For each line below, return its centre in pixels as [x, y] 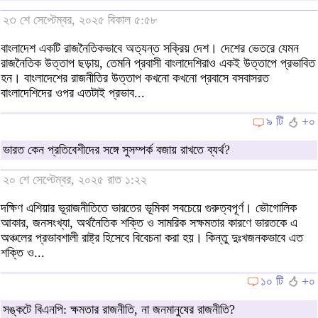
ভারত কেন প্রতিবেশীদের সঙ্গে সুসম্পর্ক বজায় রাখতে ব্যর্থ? [116, 150]
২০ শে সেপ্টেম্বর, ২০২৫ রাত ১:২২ [75, 179]
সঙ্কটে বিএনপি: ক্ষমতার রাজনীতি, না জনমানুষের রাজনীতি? [119, 309]
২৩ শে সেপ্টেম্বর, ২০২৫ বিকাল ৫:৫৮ [80, 20]
